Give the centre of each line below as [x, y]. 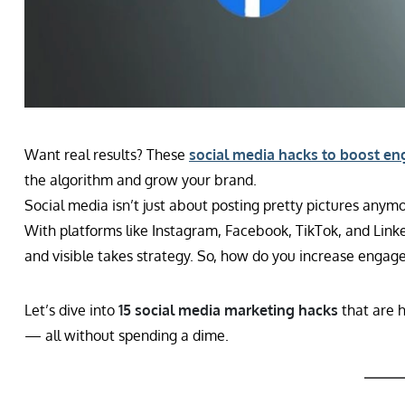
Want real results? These [107, 154]
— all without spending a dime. [127, 335]
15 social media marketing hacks [228, 310]
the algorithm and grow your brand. [141, 179]
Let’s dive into [71, 310]
